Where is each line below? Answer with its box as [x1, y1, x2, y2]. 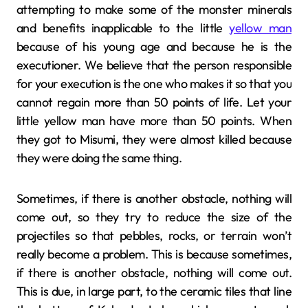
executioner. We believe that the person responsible [16, 56, 291, 73]
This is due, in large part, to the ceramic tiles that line [16, 283, 291, 299]
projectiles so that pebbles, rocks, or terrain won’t [16, 227, 291, 243]
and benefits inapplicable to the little [16, 19, 230, 36]
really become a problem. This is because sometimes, [16, 245, 291, 262]
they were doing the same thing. [16, 149, 182, 166]
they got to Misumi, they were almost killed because [16, 131, 291, 147]
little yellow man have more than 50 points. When [16, 112, 291, 129]
